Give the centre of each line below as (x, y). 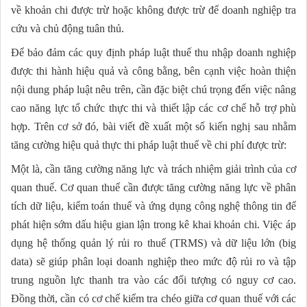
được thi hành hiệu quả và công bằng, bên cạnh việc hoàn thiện (153, 71)
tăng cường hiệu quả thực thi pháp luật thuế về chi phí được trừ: (149, 145)
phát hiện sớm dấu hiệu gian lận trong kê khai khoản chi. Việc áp (153, 224)
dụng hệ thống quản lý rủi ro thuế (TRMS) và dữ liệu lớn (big (153, 243)
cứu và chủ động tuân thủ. (67, 28)
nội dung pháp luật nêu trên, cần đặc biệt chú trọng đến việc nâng (153, 89)
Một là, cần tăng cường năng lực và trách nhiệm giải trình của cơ (153, 169)
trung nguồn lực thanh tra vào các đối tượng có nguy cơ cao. (153, 280)
